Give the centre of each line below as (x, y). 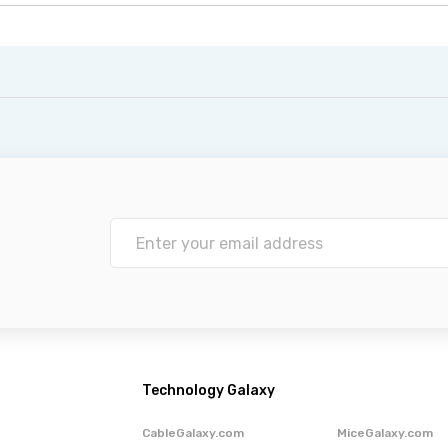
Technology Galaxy (208, 390)
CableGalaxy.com (192, 433)
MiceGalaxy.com (384, 433)
